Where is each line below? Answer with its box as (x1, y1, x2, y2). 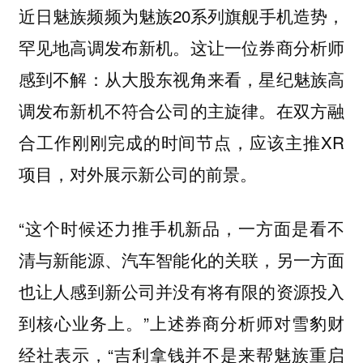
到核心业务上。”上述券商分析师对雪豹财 (18, 310, 345, 335)
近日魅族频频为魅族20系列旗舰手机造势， (18, 3, 345, 28)
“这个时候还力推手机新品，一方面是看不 (18, 215, 345, 240)
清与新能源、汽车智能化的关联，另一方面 (18, 246, 345, 271)
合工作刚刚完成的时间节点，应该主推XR (18, 130, 345, 155)
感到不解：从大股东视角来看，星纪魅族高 (18, 66, 345, 92)
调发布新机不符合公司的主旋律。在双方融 (18, 98, 345, 123)
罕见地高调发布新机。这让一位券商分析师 (18, 35, 345, 60)
